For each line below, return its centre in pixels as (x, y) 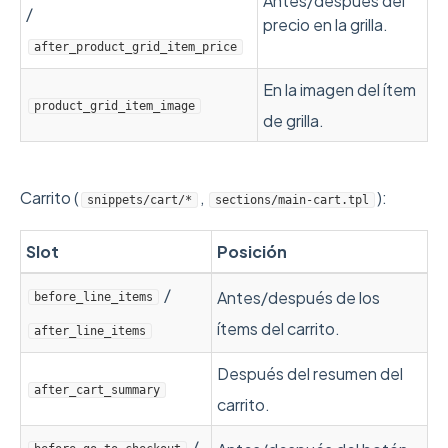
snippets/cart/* (139, 200)
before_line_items (93, 297)
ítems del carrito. (278, 328)
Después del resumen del (310, 373)
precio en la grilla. (325, 24)
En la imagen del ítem (339, 89)
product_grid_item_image (114, 106)
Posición (252, 251)
